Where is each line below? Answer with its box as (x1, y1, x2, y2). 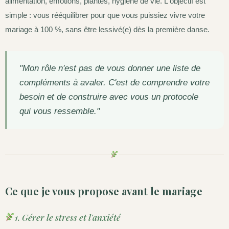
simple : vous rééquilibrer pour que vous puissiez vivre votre (5, 10, 205, 19)
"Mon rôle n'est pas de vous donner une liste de (19, 63, 200, 73)
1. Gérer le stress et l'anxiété (15, 211, 121, 223)
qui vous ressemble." (19, 106, 100, 116)
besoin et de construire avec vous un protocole (19, 91, 198, 102)
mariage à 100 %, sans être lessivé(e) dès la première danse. (5, 25, 210, 34)
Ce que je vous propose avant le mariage (5, 184, 202, 198)
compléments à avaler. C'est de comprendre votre (19, 77, 210, 87)
